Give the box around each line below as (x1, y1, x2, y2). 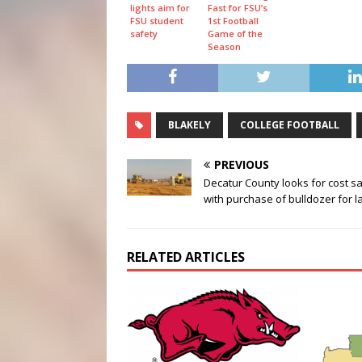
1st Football (208, 15, 259, 27)
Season (208, 40, 241, 53)
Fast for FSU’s (208, 2, 267, 15)
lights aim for (130, 2, 190, 15)
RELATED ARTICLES (127, 248, 245, 267)
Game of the (208, 27, 263, 40)
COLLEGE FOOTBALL (240, 118, 339, 133)
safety (130, 27, 158, 40)
